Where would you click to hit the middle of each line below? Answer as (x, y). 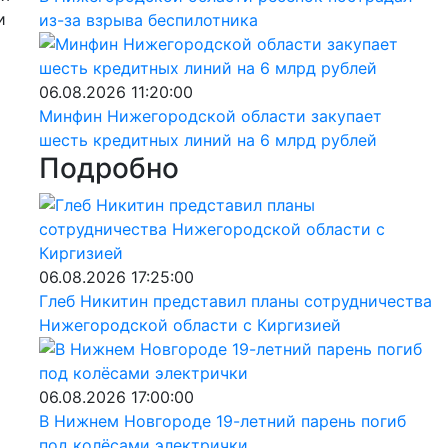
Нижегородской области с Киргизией (189, 324)
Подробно (108, 167)
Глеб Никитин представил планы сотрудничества (235, 300)
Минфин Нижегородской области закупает (210, 115)
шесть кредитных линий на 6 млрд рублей (207, 139)
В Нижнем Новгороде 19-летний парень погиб (222, 420)
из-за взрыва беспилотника (148, 19)
